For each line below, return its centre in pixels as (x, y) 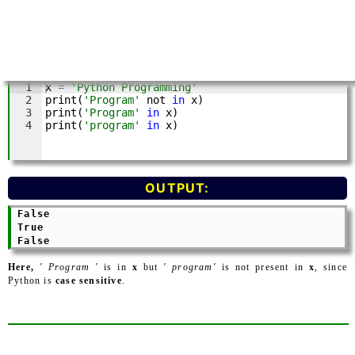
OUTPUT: (177, 188)
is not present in (262, 267)
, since (331, 267)
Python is (32, 281)
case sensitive (89, 281)
